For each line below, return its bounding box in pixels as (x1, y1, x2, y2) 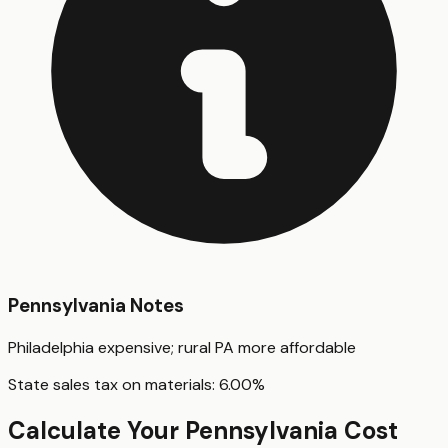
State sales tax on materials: (8, 374, 219, 396)
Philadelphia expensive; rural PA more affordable (8, 337, 356, 359)
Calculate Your (8, 414, 185, 446)
